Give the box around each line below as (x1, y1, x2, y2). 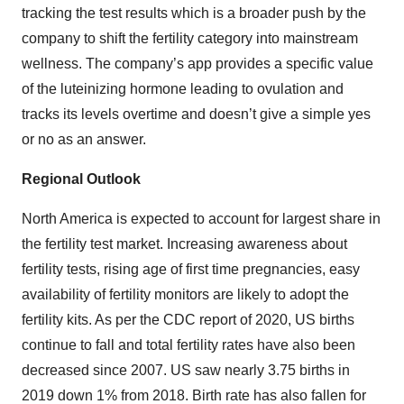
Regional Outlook (22, 171, 141, 187)
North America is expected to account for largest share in (22, 211, 381, 226)
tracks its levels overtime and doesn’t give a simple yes (22, 106, 371, 122)
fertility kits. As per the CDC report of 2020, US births (22, 312, 354, 327)
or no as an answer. (22, 132, 146, 147)
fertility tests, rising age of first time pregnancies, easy (22, 262, 360, 277)
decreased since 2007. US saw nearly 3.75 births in (22, 363, 350, 378)
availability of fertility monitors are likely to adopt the (22, 287, 349, 302)
